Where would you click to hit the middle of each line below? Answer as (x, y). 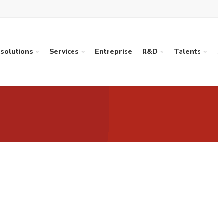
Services (64, 51)
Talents (187, 51)
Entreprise (114, 51)
